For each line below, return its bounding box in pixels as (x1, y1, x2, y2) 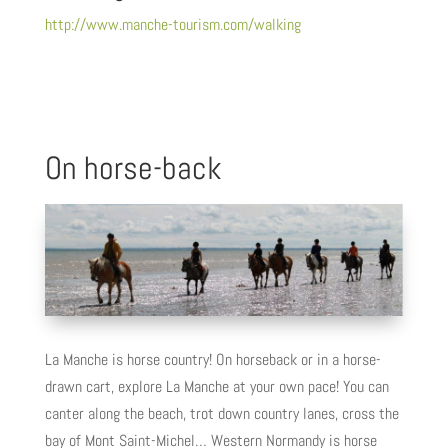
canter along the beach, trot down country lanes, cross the (44, 403, 399, 425)
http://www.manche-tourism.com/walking (44, 13, 301, 35)
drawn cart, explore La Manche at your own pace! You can (44, 376, 389, 398)
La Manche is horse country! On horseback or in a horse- (44, 349, 381, 371)
